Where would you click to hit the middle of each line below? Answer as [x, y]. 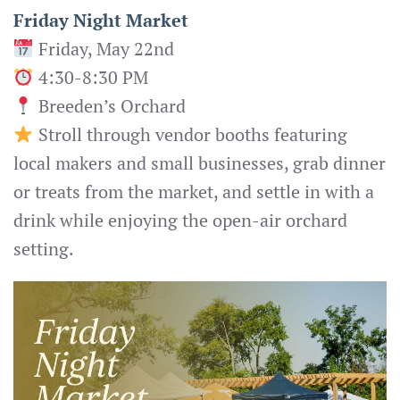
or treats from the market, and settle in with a [194, 192]
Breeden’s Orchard [109, 106]
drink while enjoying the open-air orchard [180, 221]
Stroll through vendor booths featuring [190, 135]
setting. [44, 249]
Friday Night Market [101, 21]
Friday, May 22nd [104, 49]
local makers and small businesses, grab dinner [200, 163]
